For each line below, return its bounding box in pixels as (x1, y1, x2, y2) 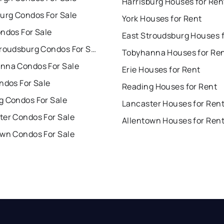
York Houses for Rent (122, 13, 202, 24)
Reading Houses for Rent (122, 81, 217, 92)
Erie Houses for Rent (122, 64, 200, 75)
